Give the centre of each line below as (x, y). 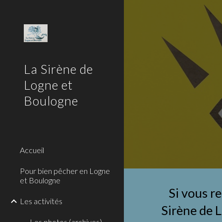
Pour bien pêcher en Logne (65, 171)
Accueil (32, 150)
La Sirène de (58, 69)
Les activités (41, 201)
